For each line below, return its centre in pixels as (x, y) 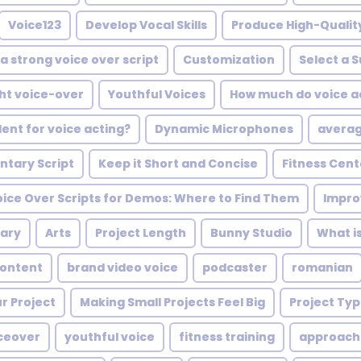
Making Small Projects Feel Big (172, 302)
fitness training (227, 337)
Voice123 (35, 25)
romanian (322, 268)
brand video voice (122, 268)
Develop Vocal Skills (146, 25)
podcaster (235, 268)
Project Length (141, 233)
